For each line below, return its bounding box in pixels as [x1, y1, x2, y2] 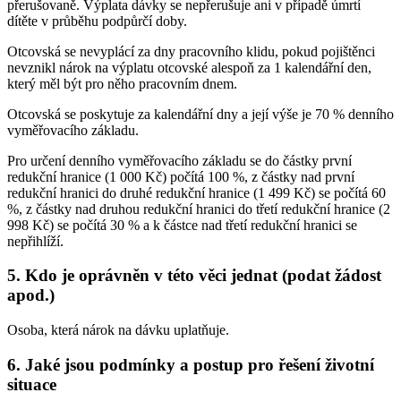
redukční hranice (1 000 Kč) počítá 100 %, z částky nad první [7, 168, 354, 184]
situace [7, 374, 56, 394]
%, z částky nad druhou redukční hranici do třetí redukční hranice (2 [7, 200, 390, 217]
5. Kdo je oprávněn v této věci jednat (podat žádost [7, 266, 381, 286]
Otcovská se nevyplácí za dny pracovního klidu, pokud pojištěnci [7, 43, 375, 59]
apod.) [7, 286, 55, 305]
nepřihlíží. [7, 233, 64, 249]
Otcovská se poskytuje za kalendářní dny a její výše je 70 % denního [7, 106, 394, 122]
